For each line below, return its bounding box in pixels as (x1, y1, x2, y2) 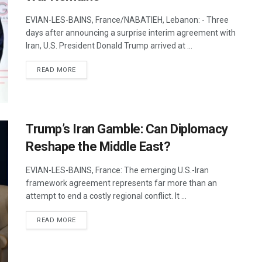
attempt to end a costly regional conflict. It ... (26, 191, 187, 201)
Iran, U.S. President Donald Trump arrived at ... (26, 40, 192, 50)
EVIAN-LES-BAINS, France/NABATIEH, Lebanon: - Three (26, 15, 229, 25)
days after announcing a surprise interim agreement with (26, 27, 236, 37)
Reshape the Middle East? (26, 139, 171, 154)
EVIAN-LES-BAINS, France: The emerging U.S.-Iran (26, 166, 209, 175)
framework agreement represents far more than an (26, 178, 217, 188)
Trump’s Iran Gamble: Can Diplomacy (26, 122, 229, 137)
